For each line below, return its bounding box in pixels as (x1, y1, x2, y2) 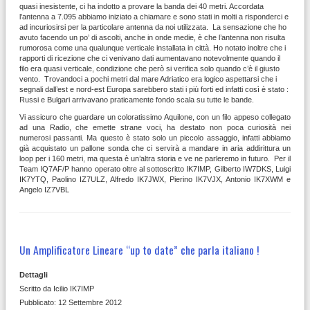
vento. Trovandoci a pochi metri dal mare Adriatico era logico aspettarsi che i (19, 75, 277, 84)
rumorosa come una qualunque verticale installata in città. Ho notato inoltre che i (19, 44, 286, 53)
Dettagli (19, 271, 48, 280)
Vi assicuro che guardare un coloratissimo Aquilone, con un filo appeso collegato (19, 113, 291, 122)
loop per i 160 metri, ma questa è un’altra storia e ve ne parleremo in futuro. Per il (19, 154, 291, 163)
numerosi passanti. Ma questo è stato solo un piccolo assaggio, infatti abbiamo (19, 134, 291, 143)
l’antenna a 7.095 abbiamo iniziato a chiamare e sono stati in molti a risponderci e (19, 12, 289, 21)
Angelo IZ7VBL (19, 185, 69, 194)
